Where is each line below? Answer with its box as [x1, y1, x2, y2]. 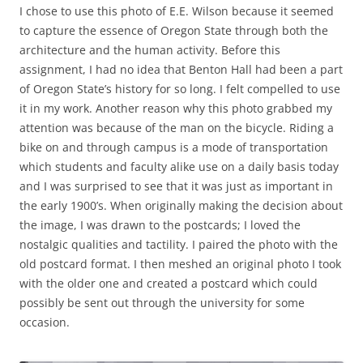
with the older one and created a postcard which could [19, 275, 318, 292]
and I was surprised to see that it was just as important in [19, 178, 333, 194]
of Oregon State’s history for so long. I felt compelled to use [19, 81, 340, 97]
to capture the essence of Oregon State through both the [19, 23, 328, 39]
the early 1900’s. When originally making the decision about [19, 198, 343, 214]
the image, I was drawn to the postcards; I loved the [19, 217, 301, 233]
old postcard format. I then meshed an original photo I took [19, 256, 341, 272]
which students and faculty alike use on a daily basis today [19, 159, 339, 175]
